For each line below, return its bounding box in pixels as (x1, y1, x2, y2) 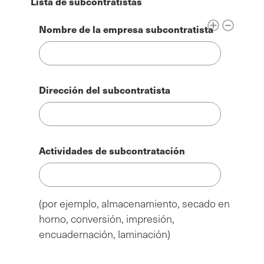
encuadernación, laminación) (39, 227, 170, 242)
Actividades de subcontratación (39, 144, 185, 158)
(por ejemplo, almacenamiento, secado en (39, 196, 230, 211)
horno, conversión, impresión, (39, 212, 174, 226)
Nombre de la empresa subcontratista (39, 22, 213, 36)
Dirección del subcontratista (39, 83, 170, 97)
